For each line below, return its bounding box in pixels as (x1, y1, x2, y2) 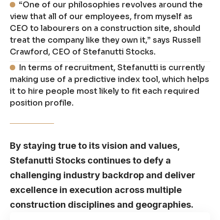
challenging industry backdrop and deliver (10, 170, 195, 181)
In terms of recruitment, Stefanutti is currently (19, 62, 205, 73)
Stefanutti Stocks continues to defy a (10, 155, 171, 166)
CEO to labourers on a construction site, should (10, 23, 200, 34)
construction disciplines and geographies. (10, 199, 193, 210)
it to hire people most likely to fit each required (10, 86, 199, 97)
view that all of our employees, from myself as (10, 11, 192, 22)
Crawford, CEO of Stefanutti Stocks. (10, 47, 156, 57)
